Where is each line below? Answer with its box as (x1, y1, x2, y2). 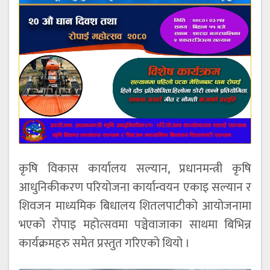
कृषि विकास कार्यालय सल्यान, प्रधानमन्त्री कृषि (19, 158, 251, 179)
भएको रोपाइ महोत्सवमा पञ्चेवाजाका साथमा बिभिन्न (19, 214, 251, 235)
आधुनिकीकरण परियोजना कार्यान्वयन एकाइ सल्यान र (19, 177, 251, 198)
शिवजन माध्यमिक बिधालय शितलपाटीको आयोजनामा (19, 195, 251, 216)
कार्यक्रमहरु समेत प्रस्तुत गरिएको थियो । (19, 233, 190, 254)
